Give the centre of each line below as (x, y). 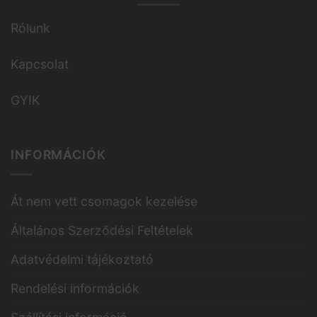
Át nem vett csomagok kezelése (104, 202)
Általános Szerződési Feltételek (102, 231)
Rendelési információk (75, 289)
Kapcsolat (40, 64)
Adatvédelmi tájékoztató (82, 260)
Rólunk (30, 28)
